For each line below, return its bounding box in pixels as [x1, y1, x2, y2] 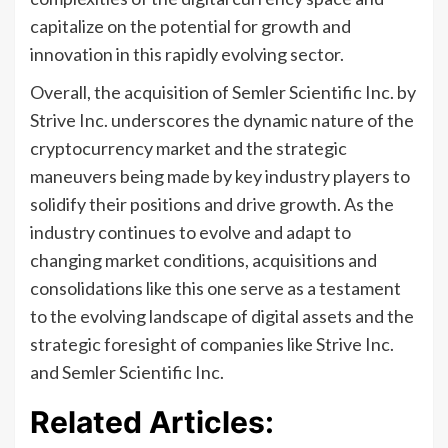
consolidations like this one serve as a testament [30, 276, 401, 299]
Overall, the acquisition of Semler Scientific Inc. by [30, 80, 416, 103]
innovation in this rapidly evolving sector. [30, 42, 344, 65]
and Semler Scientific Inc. [30, 360, 224, 383]
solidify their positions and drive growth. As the [30, 192, 394, 215]
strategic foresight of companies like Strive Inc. [30, 332, 394, 355]
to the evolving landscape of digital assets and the [30, 304, 414, 327]
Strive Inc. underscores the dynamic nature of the [30, 108, 414, 131]
